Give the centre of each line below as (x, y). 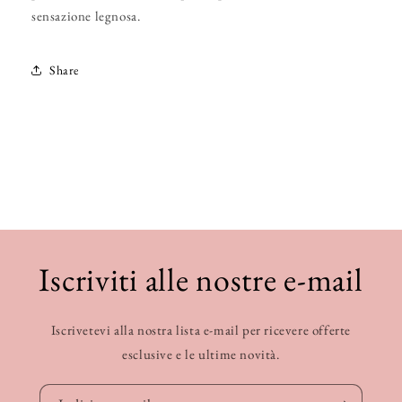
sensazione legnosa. (86, 16)
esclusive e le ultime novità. (201, 354)
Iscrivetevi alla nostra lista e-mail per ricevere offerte (201, 330)
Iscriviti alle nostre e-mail (201, 280)
